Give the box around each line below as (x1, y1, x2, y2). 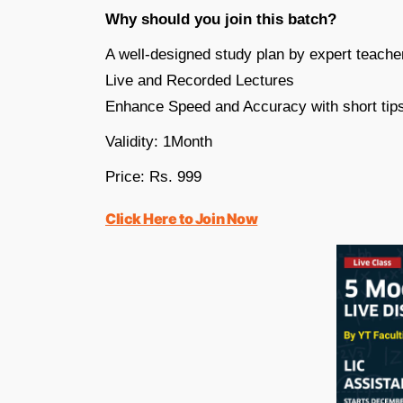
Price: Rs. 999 (105, 167, 201, 185)
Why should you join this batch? (105, 10, 336, 28)
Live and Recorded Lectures (105, 71, 294, 89)
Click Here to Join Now (105, 209, 258, 228)
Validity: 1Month (105, 132, 212, 150)
